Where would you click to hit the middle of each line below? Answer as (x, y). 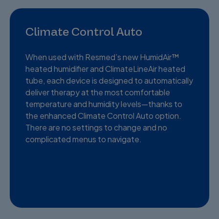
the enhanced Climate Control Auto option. (103, 115)
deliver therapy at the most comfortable (98, 92)
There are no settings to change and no (96, 127)
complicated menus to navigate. (84, 139)
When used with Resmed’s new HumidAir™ (102, 57)
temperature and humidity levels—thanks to (104, 104)
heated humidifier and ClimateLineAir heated (105, 68)
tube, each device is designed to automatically (109, 80)
